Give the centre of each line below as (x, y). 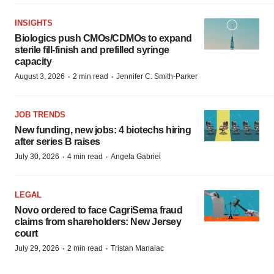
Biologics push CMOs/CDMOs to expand (103, 38)
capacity (33, 61)
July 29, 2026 (37, 248)
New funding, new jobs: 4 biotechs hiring (103, 130)
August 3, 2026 (40, 76)
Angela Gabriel (136, 157)
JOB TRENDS (40, 115)
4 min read (85, 157)
